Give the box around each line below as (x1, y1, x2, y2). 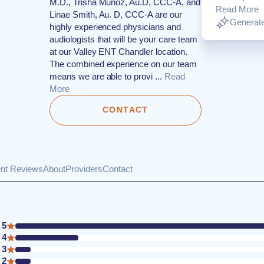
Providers (65, 164, 103, 174)
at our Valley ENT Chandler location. (49, 47, 187, 57)
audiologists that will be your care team (49, 34, 197, 44)
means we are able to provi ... (49, 71, 162, 81)
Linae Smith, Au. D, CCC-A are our (49, 9, 182, 19)
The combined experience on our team (49, 59, 197, 69)
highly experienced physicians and (49, 22, 181, 32)
